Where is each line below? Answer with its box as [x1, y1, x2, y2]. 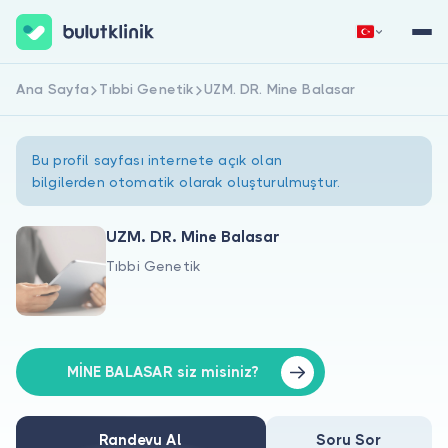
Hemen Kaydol [66, 87, 174, 106]
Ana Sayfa [16, 81, 90, 97]
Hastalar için [16, 322, 114, 340]
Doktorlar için [16, 362, 122, 380]
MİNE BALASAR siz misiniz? [67, 362, 259, 381]
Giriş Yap [294, 87, 362, 106]
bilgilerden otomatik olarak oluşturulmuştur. [32, 174, 341, 190]
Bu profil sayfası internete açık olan [32, 152, 282, 168]
